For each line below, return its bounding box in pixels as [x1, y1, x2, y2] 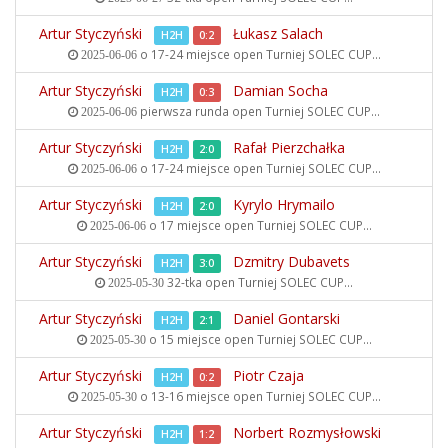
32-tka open [164, 274, 238, 290]
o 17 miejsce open [145, 217, 257, 233]
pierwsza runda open [137, 103, 265, 119]
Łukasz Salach [233, 24, 323, 43]
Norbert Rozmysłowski [233, 423, 381, 442]
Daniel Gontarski [233, 309, 340, 328]
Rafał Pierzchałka [233, 138, 345, 157]
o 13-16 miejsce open [136, 388, 266, 404]
